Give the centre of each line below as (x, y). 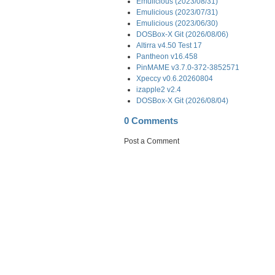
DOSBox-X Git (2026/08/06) (182, 34)
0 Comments (151, 121)
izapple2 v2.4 (159, 89)
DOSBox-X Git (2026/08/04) (182, 100)
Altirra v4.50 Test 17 (169, 45)
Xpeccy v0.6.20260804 (175, 78)
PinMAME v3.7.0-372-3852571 (188, 67)
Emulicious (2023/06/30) (177, 23)
